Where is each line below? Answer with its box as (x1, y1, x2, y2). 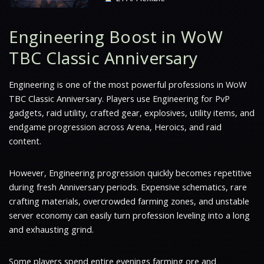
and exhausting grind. (9, 224, 94, 235)
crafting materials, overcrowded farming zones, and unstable (9, 196, 249, 207)
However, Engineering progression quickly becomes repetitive (9, 167, 252, 179)
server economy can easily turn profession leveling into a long (9, 210, 250, 221)
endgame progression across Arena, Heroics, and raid (9, 121, 222, 133)
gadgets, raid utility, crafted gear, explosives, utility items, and (9, 107, 255, 118)
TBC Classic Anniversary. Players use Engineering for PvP (9, 93, 230, 104)
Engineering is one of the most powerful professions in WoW (9, 79, 246, 90)
